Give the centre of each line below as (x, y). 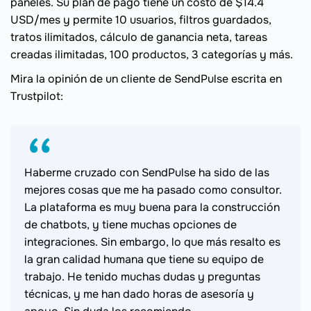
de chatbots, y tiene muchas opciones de (131, 225)
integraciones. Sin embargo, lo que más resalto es (152, 242)
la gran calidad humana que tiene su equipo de (144, 260)
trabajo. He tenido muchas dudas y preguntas (142, 277)
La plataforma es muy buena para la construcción (152, 208)
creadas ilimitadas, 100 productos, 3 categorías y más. (152, 55)
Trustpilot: (37, 96)
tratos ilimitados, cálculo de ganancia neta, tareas (139, 37)
